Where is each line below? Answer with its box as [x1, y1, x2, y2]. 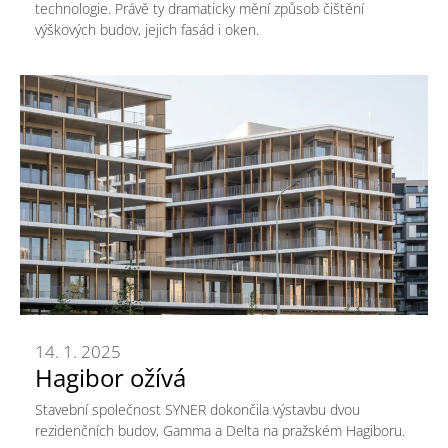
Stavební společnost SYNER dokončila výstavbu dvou [35, 399, 360, 419]
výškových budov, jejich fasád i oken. [35, 19, 259, 39]
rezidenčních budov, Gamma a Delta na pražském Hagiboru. [35, 420, 405, 440]
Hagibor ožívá [35, 360, 186, 394]
